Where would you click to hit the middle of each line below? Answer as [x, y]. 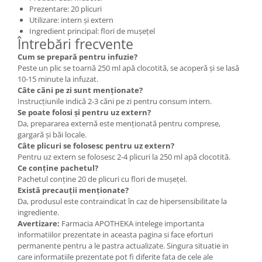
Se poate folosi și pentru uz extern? [84, 112]
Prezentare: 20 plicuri [65, 8]
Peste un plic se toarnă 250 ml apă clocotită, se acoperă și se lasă [128, 68]
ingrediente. [38, 212]
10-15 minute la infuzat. [58, 79]
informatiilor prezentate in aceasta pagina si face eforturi [115, 234]
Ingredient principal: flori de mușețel [92, 31]
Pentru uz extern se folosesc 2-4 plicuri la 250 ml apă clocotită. [124, 156]
